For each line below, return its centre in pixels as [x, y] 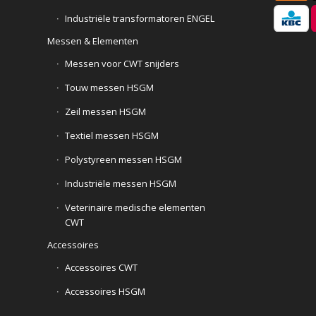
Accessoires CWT [101, 267]
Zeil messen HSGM [105, 111]
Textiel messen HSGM [112, 135]
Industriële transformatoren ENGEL [140, 18]
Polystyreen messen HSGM [123, 159]
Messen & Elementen [93, 41]
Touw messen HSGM [109, 87]
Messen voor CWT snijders [122, 63]
